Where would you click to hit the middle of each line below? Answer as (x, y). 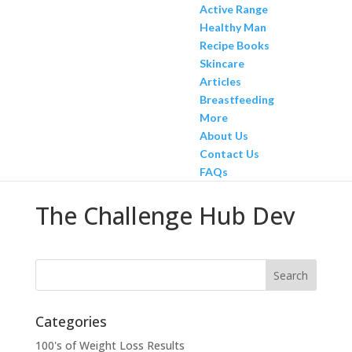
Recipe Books (234, 45)
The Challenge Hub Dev (165, 216)
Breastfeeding (236, 99)
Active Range (233, 9)
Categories (71, 321)
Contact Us (229, 154)
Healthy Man (233, 27)
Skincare (222, 63)
